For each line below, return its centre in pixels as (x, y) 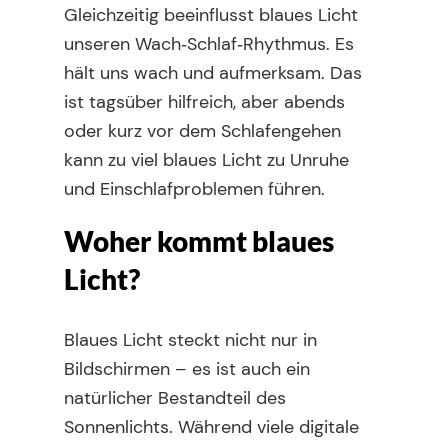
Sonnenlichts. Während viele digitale (211, 427)
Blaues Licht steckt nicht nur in (190, 340)
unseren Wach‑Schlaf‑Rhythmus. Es (209, 44)
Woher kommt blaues (199, 241)
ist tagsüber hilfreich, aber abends (204, 102)
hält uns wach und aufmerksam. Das (213, 73)
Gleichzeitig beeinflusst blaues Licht (211, 15)
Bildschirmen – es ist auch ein (187, 369)
